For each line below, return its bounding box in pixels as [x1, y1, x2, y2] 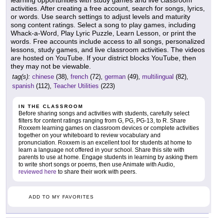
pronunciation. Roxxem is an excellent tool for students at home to [18, 139, 192, 146]
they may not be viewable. [11, 62, 91, 71]
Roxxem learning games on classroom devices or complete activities [18, 125, 199, 132]
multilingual [142, 73, 174, 81]
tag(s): [12, 73, 30, 81]
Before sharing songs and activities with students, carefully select [18, 110, 189, 117]
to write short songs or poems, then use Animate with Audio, [18, 161, 175, 168]
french [71, 73, 88, 81]
